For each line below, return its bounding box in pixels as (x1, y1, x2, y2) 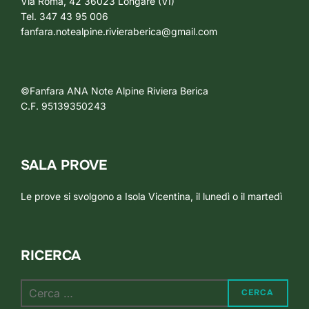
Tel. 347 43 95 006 (21, 10, 108, 22)
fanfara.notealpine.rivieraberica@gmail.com (21, 25, 217, 37)
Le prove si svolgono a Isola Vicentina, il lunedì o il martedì (21, 190, 282, 202)
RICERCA (21, 246, 81, 264)
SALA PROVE (21, 156, 107, 174)
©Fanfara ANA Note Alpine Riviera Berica (21, 84, 208, 97)
